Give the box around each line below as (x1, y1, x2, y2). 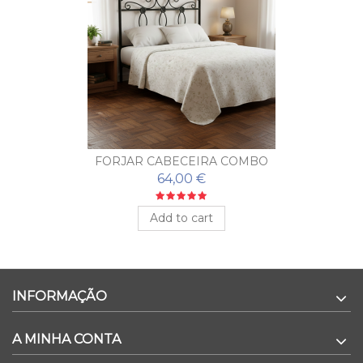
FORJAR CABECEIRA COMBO (95, 153, 268, 169)
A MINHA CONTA (12, 331, 121, 347)
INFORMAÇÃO (12, 288, 107, 304)
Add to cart (150, 210, 213, 225)
